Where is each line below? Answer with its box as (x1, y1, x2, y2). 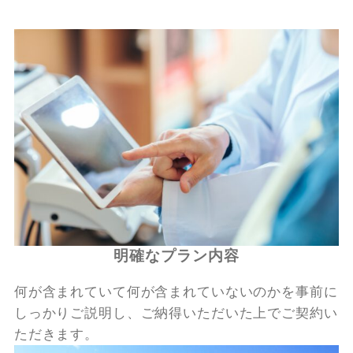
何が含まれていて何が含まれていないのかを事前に (13, 284, 338, 299)
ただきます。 (13, 326, 99, 342)
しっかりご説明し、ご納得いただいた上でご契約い (13, 305, 338, 321)
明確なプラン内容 (113, 247, 240, 264)
